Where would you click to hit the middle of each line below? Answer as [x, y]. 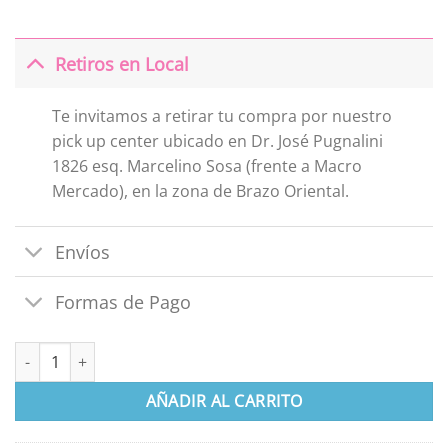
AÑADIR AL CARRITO [224, 401]
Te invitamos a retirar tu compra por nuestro [221, 116]
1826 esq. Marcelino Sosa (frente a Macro [206, 166]
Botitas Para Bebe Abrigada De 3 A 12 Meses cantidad [194, 353]
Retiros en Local [122, 63]
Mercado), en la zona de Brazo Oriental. [200, 191]
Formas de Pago [123, 301]
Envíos [83, 251]
